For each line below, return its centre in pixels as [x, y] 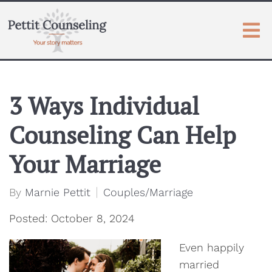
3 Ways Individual [104, 105]
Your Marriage [85, 164]
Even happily [212, 247]
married [199, 264]
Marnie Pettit [58, 192]
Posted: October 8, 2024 [72, 218]
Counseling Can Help [123, 134]
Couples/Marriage [148, 192]
